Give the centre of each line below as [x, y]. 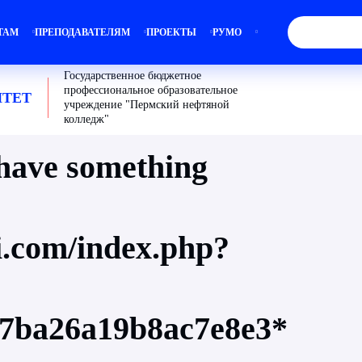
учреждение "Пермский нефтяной [147, 105]
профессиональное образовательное [151, 90]
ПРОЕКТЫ [171, 32]
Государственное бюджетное [133, 76]
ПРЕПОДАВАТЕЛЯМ [82, 32]
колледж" [86, 119]
